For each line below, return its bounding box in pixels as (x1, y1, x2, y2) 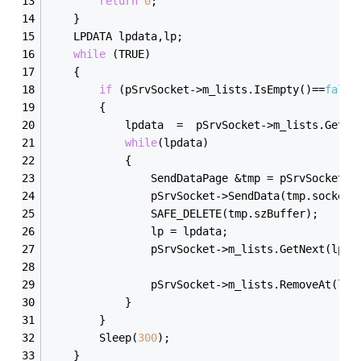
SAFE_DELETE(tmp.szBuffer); (151, 206, 319, 220)
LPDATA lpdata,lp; (73, 29, 184, 43)
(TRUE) (106, 47, 151, 60)
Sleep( (99, 330, 139, 344)
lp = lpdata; (151, 224, 229, 238)
